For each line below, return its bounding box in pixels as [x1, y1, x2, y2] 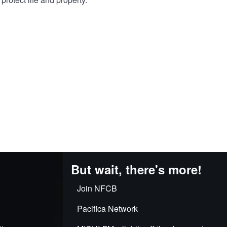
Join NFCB [77, 182, 117, 194]
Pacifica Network [77, 203, 138, 214]
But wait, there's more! [71, 161, 202, 178]
